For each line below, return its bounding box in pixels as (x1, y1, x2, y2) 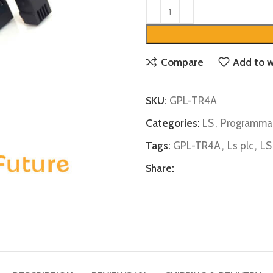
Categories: (146, 117, 200, 129)
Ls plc (227, 140, 253, 152)
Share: (146, 162, 174, 174)
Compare (160, 55, 204, 68)
